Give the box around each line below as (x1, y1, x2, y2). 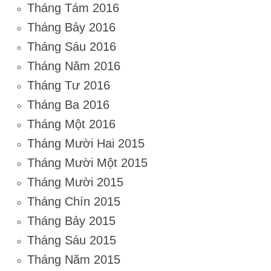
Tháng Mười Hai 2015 (27, 137, 145, 151)
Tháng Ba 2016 (27, 98, 109, 112)
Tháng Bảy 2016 (27, 21, 116, 34)
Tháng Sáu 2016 (27, 40, 116, 54)
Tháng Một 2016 (27, 117, 116, 131)
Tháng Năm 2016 (27, 59, 120, 73)
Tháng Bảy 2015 (27, 214, 116, 228)
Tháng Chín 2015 (27, 195, 120, 209)
